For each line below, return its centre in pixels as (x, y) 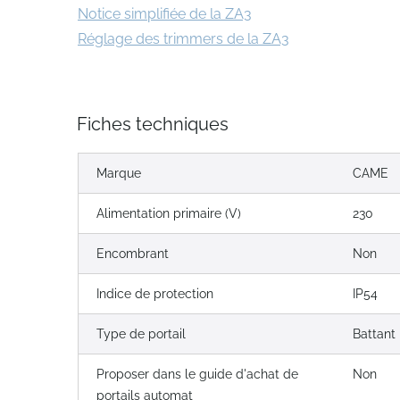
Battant (375, 334)
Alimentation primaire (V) (169, 213)
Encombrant (133, 254)
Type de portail (141, 334)
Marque (119, 173)
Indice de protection (155, 294)
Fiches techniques (153, 124)
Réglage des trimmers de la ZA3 (183, 39)
